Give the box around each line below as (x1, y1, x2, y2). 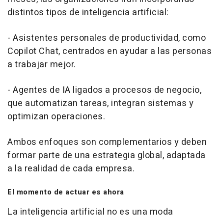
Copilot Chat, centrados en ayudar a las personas (7, 44, 212, 58)
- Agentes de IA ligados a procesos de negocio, (7, 83, 201, 97)
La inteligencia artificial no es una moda (7, 205, 173, 219)
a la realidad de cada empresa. (7, 162, 135, 175)
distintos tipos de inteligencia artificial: (7, 5, 169, 19)
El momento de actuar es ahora (7, 186, 124, 197)
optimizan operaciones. (7, 110, 105, 123)
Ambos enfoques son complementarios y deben (7, 135, 207, 149)
